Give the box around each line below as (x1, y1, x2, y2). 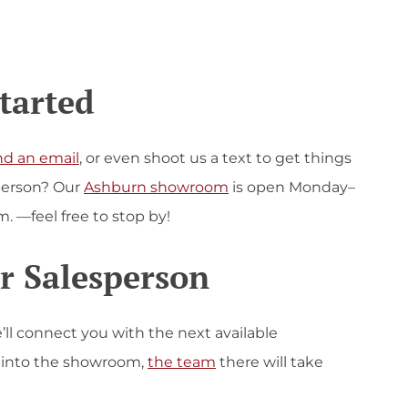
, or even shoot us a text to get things (79, 148, 352, 167)
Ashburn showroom (84, 178, 229, 196)
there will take (216, 352, 323, 371)
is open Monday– (229, 178, 355, 196)
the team (148, 352, 216, 371)
